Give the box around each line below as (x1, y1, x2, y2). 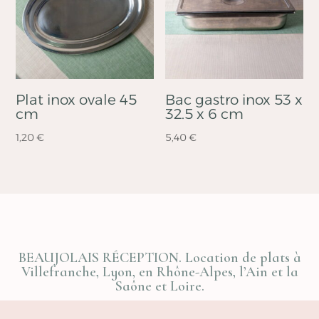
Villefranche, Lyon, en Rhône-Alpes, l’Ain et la (21, 263, 298, 281)
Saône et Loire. (115, 278, 204, 296)
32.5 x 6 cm (165, 105, 244, 122)
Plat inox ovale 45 (16, 90, 137, 108)
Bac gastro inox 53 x (165, 90, 303, 108)
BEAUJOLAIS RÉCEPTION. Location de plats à (18, 249, 301, 267)
